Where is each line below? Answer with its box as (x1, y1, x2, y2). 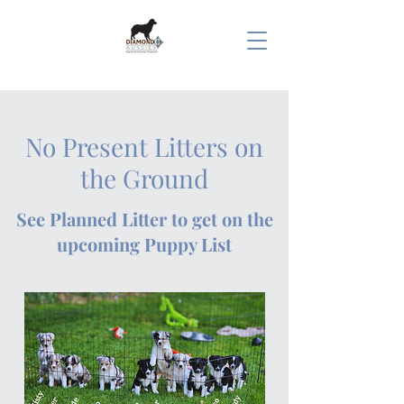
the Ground (80, 161, 208, 195)
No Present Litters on (25, 130, 263, 163)
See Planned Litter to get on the (15, 207, 273, 231)
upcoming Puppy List (57, 232, 232, 256)
